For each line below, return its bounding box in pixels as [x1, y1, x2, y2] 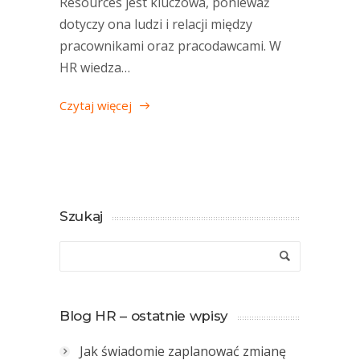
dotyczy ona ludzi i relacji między [59, 14, 252, 33]
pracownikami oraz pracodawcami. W [59, 36, 281, 55]
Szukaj [59, 207, 103, 224]
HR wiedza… [59, 58, 130, 76]
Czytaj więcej [59, 96, 132, 113]
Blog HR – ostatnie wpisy [59, 307, 228, 324]
